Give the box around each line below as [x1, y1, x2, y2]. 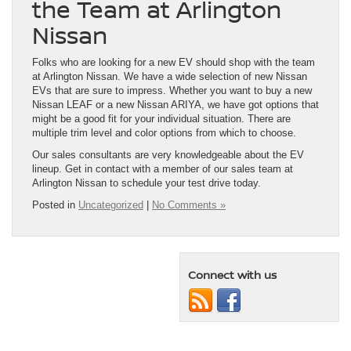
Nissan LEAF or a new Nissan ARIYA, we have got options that [32, 98, 319, 110]
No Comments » [152, 198, 226, 211]
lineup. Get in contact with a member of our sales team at [32, 162, 293, 175]
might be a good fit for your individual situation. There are [32, 112, 291, 125]
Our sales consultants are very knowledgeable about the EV [32, 148, 304, 161]
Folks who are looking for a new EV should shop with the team [32, 56, 315, 68]
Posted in [32, 198, 78, 211]
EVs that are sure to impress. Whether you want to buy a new [32, 84, 312, 96]
